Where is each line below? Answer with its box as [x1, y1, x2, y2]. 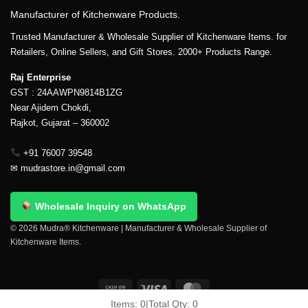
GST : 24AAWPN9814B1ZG [10, 87, 122, 98]
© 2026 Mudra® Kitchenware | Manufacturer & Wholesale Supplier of [10, 223, 267, 233]
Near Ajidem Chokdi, [10, 102, 91, 113]
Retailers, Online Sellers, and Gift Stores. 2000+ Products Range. [10, 46, 272, 57]
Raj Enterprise [10, 71, 71, 82]
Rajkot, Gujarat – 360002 [10, 117, 109, 128]
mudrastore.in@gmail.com [21, 162, 125, 173]
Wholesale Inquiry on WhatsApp [32, 200, 186, 212]
